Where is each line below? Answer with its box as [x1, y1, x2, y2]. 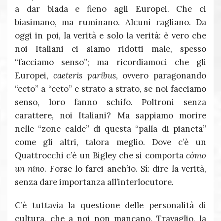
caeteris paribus [53, 70, 116, 81]
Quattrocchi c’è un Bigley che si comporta [15, 150, 186, 161]
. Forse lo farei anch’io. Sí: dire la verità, [44, 163, 207, 174]
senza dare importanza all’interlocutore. [15, 177, 174, 187]
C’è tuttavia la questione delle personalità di [15, 200, 206, 211]
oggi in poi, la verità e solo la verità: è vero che [15, 30, 206, 41]
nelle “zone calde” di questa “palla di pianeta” [15, 123, 206, 134]
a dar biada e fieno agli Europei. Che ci [15, 3, 206, 14]
